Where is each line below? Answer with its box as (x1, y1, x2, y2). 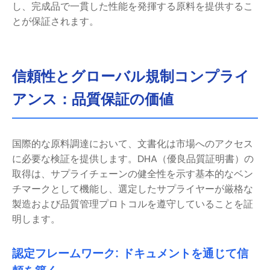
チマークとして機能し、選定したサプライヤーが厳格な (12, 181, 253, 197)
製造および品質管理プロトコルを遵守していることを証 (12, 196, 253, 212)
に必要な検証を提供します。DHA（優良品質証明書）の (12, 151, 254, 167)
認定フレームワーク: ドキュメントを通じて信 (12, 244, 248, 263)
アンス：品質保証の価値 (12, 87, 174, 112)
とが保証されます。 (12, 13, 99, 30)
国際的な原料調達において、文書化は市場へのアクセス (12, 136, 253, 152)
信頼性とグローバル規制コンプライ (12, 64, 250, 89)
